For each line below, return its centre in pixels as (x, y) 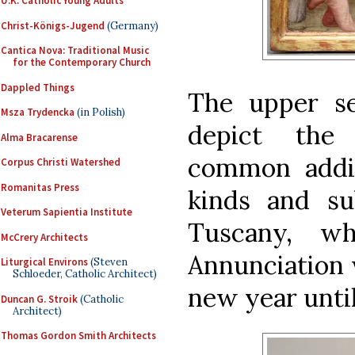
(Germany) (132, 25)
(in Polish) (100, 112)
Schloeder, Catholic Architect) (85, 274)
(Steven (108, 262)
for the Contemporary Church (82, 62)
